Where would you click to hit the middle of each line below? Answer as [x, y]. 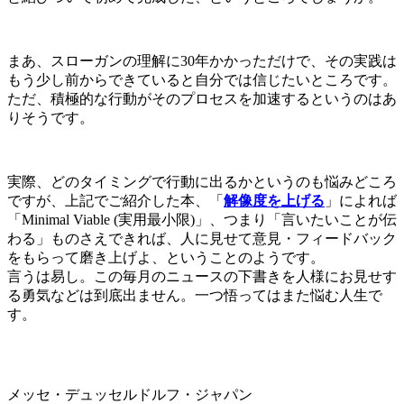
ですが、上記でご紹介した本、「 [115, 200]
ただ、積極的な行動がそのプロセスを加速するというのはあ [202, 98]
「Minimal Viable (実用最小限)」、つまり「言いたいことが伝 [202, 219]
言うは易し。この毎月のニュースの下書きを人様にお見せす [202, 276]
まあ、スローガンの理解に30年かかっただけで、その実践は [202, 60]
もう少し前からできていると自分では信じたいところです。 [202, 79]
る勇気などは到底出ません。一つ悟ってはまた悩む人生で [195, 295]
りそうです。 [52, 117]
